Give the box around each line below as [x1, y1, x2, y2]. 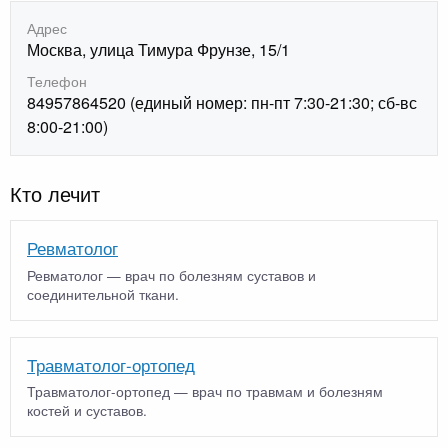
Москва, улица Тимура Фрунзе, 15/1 [27, 37, 290, 61]
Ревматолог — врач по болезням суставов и [27, 264, 316, 285]
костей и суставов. [27, 400, 147, 421]
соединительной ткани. [27, 283, 179, 304]
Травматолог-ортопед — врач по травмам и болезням [27, 381, 383, 402]
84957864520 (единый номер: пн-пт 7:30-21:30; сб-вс [27, 91, 417, 115]
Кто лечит [10, 179, 100, 209]
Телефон [27, 71, 87, 92]
